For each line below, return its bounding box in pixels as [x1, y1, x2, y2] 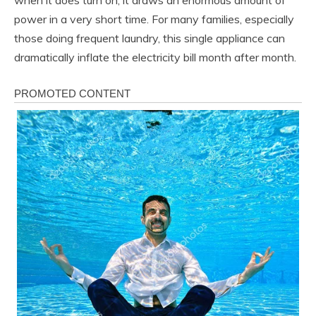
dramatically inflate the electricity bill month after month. [14, 50, 296, 65]
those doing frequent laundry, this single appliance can [14, 31, 285, 46]
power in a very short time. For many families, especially [14, 12, 294, 27]
